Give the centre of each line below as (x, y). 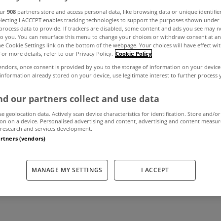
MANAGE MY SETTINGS (67, 170)
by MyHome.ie (158, 136)
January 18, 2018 (68, 136)
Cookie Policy (133, 53)
